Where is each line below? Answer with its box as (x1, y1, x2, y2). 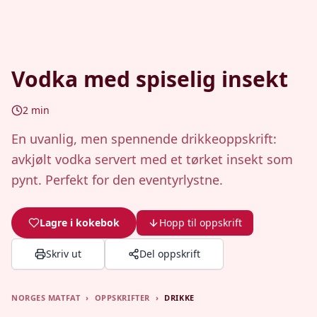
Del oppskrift (139, 247, 200, 260)
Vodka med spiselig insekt (11, 64, 288, 93)
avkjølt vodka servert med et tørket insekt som (11, 151, 293, 168)
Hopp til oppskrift (159, 216, 242, 229)
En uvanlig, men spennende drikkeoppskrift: (11, 130, 277, 147)
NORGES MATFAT (11, 292, 81, 303)
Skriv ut (46, 247, 81, 260)
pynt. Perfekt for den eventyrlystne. (11, 171, 223, 188)
